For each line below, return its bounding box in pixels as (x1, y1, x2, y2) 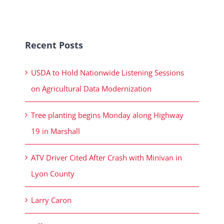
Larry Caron (31, 195, 71, 205)
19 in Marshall (31, 126, 82, 136)
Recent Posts (25, 39, 83, 51)
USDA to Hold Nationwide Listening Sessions (31, 67, 184, 78)
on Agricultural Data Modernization (31, 83, 151, 94)
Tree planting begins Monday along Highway (31, 110, 183, 120)
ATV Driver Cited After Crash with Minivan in (31, 152, 182, 163)
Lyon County (31, 168, 76, 179)
